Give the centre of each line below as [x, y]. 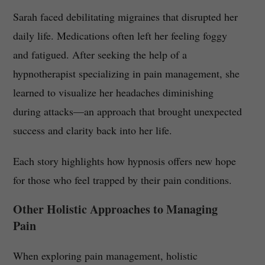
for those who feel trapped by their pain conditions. [122, 180]
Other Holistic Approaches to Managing [115, 209]
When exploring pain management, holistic [105, 256]
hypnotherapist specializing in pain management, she [126, 74]
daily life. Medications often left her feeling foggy [120, 36]
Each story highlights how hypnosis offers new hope [124, 161]
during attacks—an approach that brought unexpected [127, 112]
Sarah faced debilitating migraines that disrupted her [125, 17]
